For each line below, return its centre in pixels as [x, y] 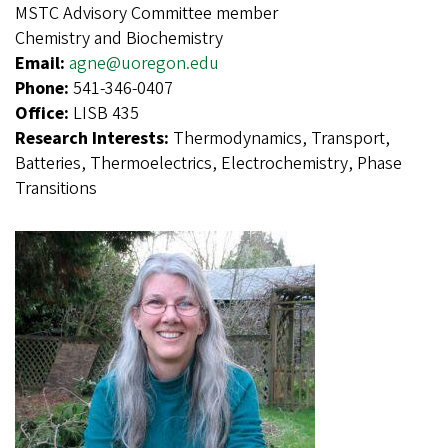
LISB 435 [106, 113]
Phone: [44, 88]
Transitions [56, 188]
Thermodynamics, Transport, [281, 138]
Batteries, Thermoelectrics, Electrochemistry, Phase [208, 163]
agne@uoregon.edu [144, 63]
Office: [44, 113]
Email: [42, 63]
